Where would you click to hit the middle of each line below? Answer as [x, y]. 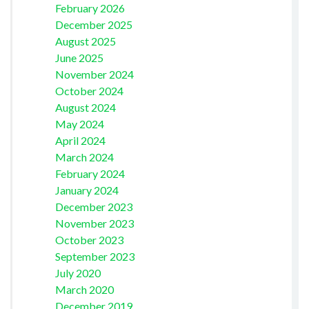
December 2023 [93, 206]
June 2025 [79, 57]
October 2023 [89, 239]
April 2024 [80, 140]
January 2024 [87, 190]
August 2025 [85, 41]
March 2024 [84, 157]
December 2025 [93, 24]
